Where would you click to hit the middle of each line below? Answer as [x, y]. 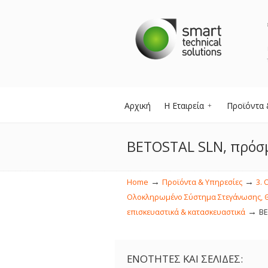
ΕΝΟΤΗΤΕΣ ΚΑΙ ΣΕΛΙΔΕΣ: [185, 259]
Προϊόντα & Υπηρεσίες [202, 182]
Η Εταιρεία [184, 106]
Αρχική [138, 106]
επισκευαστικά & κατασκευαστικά [186, 212]
